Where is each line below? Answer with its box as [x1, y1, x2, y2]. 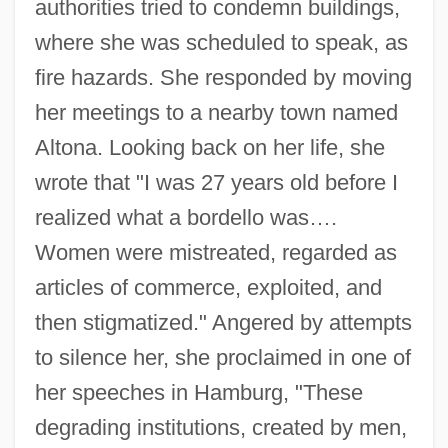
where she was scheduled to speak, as [34, 29, 408, 55]
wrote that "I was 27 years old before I [34, 169, 398, 195]
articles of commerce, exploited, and [34, 274, 382, 300]
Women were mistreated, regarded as [34, 239, 397, 265]
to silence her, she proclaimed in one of [34, 344, 411, 370]
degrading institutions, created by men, [34, 414, 407, 440]
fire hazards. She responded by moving [34, 64, 412, 90]
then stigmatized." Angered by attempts [34, 309, 412, 335]
